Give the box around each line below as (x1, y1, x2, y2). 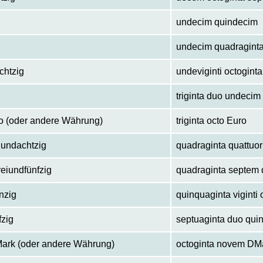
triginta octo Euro (176, 116, 247, 126)
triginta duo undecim (176, 91, 261, 102)
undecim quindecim (176, 17, 258, 28)
